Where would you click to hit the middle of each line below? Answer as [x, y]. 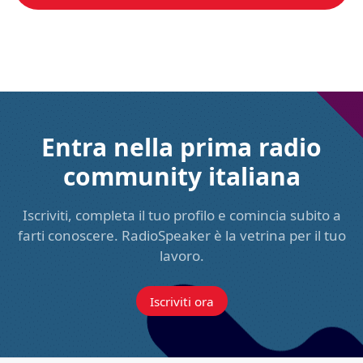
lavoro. [181, 255]
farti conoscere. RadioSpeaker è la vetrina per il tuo [181, 235]
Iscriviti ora [181, 301]
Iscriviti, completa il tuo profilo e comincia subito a [181, 215]
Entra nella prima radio [181, 147]
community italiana [181, 176]
